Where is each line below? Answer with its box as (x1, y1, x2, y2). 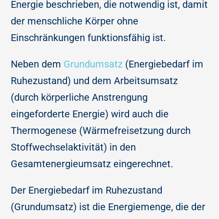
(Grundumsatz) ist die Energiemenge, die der (11, 201, 206, 213)
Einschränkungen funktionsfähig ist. (11, 32, 166, 44)
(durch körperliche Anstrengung (11, 91, 148, 104)
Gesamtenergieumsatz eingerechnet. (11, 158, 174, 170)
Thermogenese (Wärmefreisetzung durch (11, 125, 191, 137)
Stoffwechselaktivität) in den (11, 141, 136, 153)
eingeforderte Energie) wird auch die (11, 108, 169, 120)
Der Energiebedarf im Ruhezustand (11, 184, 163, 197)
